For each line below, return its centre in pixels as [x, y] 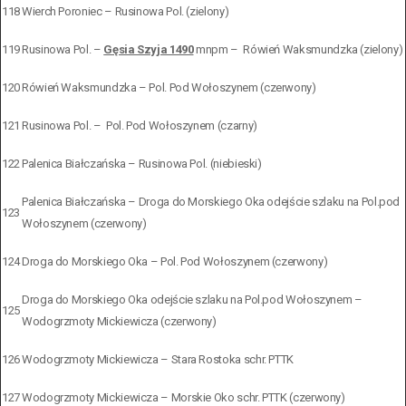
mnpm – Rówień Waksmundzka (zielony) [298, 49]
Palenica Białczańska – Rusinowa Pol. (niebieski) [142, 163]
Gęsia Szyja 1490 [149, 49]
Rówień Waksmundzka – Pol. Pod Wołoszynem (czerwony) [169, 87]
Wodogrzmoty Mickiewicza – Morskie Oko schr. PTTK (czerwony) [184, 397]
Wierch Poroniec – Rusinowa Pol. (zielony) [126, 11]
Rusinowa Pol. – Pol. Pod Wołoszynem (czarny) [140, 125]
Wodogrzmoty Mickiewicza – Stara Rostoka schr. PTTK [158, 359]
